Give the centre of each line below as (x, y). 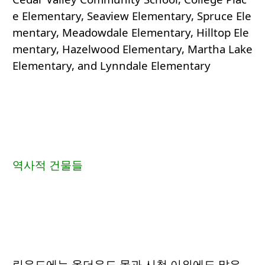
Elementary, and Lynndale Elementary (112, 66)
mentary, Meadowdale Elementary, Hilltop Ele (131, 33)
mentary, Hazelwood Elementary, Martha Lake (132, 49)
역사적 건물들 (51, 165)
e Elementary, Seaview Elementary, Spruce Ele (132, 16)
